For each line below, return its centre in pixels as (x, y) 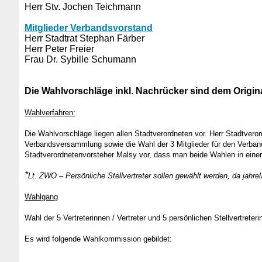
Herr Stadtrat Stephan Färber (85, 38)
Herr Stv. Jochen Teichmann (83, 7)
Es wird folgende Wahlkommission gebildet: (98, 239)
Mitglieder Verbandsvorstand (89, 28)
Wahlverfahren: (50, 113)
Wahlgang (41, 197)
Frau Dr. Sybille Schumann (80, 59)
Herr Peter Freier (59, 49)
